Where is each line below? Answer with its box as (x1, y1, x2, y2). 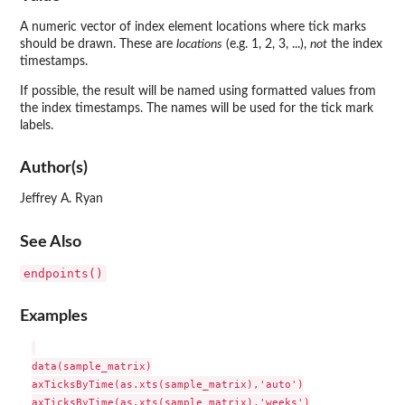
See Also (20, 233, 81, 250)
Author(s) (20, 160, 88, 176)
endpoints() (24, 266, 103, 280)
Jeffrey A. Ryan (20, 193, 103, 206)
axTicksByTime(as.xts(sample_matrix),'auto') (31, 378, 304, 391)
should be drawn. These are (20, 37, 176, 51)
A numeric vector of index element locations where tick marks (20, 20, 366, 33)
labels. (20, 118, 53, 132)
